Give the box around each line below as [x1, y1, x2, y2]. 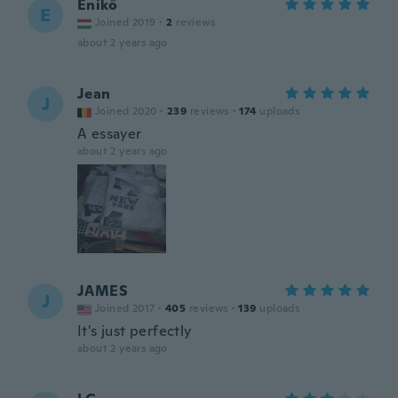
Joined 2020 [95, 104, 157, 118]
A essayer [77, 124, 142, 143]
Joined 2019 [95, 15, 156, 29]
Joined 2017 [95, 301, 155, 315]
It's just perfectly [77, 322, 192, 340]
